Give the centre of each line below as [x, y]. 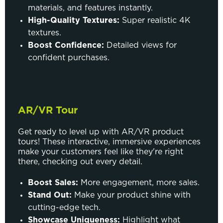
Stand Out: [50, 195]
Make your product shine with [131, 195]
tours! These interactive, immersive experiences [109, 142]
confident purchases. [69, 57]
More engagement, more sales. [139, 182]
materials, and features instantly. [90, 8]
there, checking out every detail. [80, 162]
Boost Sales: [53, 182]
